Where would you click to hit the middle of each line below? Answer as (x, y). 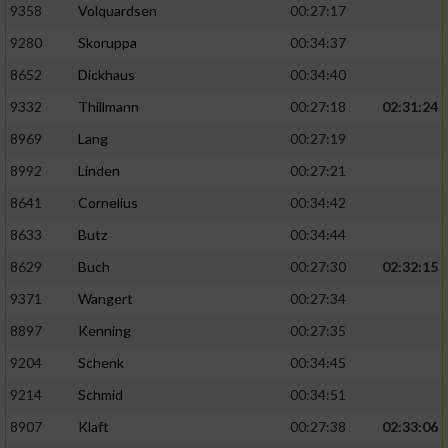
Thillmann (108, 107)
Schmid (100, 395)
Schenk (101, 363)
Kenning (104, 331)
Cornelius (108, 203)
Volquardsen (117, 11)
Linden (99, 171)
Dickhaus (106, 75)
